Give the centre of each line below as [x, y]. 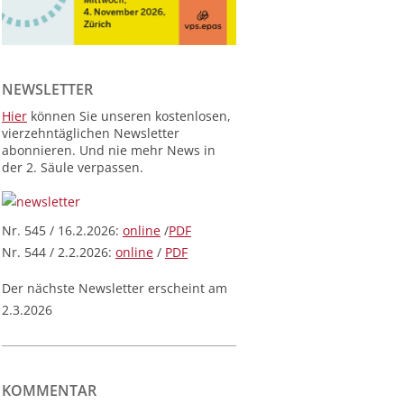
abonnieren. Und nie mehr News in [109, 150]
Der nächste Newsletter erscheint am [115, 289]
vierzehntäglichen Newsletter [91, 133]
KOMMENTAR [49, 391]
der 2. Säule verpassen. [73, 167]
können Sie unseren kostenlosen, [129, 115]
